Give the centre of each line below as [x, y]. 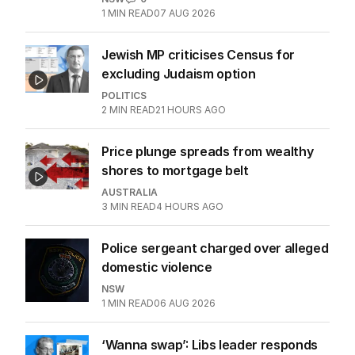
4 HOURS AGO [190, 206]
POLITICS [124, 95]
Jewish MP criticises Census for [198, 54]
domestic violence [157, 267]
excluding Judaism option [179, 73]
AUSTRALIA [130, 192]
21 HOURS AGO [191, 109]
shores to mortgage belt [175, 170]
